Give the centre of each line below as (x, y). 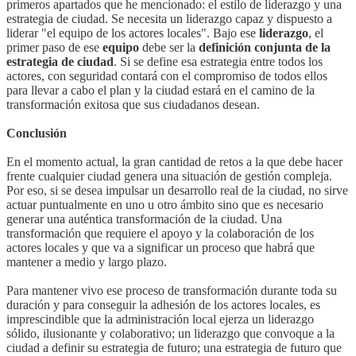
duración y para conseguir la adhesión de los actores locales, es (163, 305)
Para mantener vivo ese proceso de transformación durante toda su (172, 291)
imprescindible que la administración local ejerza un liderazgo (160, 319)
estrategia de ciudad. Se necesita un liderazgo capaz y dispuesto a (169, 19)
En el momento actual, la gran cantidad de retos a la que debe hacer (174, 162)
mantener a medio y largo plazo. (87, 262)
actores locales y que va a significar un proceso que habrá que (161, 248)
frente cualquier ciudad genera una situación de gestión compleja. (169, 176)
